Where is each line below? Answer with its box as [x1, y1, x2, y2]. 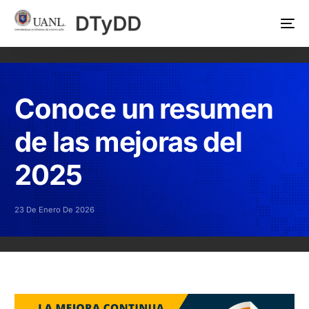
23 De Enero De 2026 [14, 205, 95, 215]
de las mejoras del [14, 125, 242, 159]
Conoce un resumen [14, 92, 273, 126]
